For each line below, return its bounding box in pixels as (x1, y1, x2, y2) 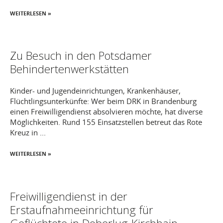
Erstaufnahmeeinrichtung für (10, 202, 153, 218)
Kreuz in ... (10, 127, 46, 137)
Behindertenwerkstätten (10, 61, 129, 77)
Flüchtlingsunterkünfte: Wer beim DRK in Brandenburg (10, 96, 197, 106)
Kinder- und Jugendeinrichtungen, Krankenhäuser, (10, 86, 181, 96)
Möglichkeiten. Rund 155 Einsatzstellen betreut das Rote (10, 117, 202, 127)
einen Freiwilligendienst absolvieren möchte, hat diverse (10, 107, 203, 116)
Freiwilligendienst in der (10, 188, 127, 204)
